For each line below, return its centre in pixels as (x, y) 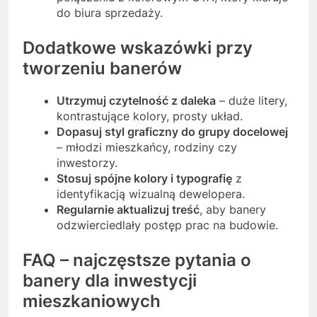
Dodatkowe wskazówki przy (138, 47)
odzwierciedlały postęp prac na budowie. (167, 225)
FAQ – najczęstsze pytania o (137, 260)
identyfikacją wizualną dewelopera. (151, 194)
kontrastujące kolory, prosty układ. (150, 116)
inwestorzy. (87, 162)
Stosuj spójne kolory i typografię (144, 178)
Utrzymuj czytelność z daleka (136, 100)
